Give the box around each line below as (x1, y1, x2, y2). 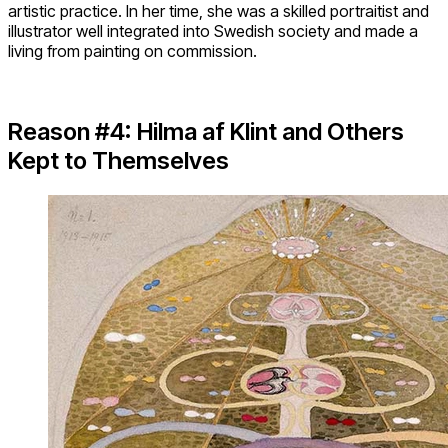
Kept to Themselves (8, 146, 229, 176)
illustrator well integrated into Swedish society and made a (8, 21, 418, 42)
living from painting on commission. (8, 41, 257, 62)
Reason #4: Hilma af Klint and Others (8, 117, 404, 147)
